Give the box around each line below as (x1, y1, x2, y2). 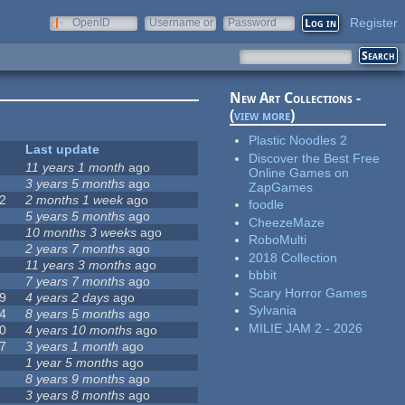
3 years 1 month (25, 339, 119, 354)
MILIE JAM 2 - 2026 (249, 320, 363, 335)
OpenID (72, 16, 110, 29)
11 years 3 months (25, 258, 132, 273)
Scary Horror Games (249, 285, 368, 300)
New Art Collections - (230, 89, 362, 108)
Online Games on (249, 165, 350, 180)
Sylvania (249, 303, 297, 318)
